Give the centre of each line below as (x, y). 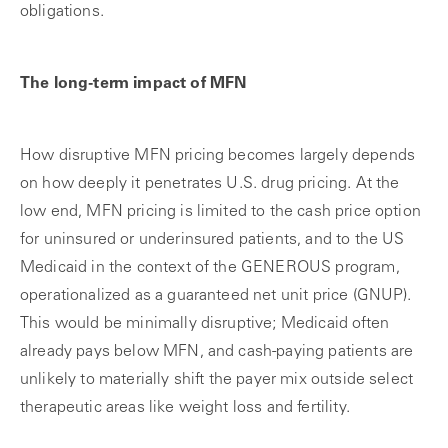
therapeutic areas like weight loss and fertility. (185, 408)
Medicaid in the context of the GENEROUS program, (210, 268)
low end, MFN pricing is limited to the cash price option (220, 212)
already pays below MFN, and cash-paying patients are (217, 352)
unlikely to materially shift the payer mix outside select (217, 380)
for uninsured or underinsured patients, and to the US (212, 240)
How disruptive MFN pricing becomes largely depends (218, 156)
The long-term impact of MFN (133, 84)
